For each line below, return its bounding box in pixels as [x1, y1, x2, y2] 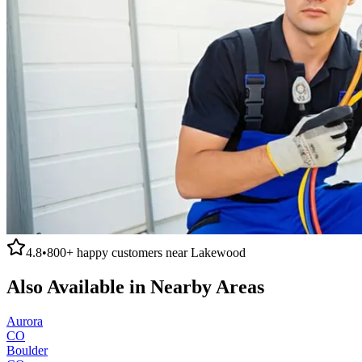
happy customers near [74, 245, 191, 259]
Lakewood [191, 245, 246, 259]
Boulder [6, 343, 48, 357]
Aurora [6, 314, 43, 328]
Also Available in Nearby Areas [6, 276, 264, 297]
